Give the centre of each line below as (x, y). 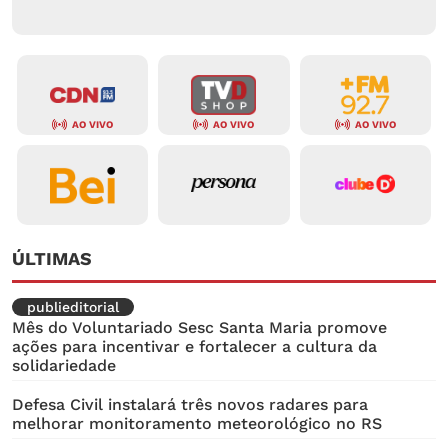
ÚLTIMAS (52, 259)
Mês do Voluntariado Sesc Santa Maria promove (199, 328)
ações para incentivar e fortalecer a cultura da (194, 347)
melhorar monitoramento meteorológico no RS (197, 424)
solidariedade (64, 366)
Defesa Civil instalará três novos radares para (190, 405)
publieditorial (73, 307)
